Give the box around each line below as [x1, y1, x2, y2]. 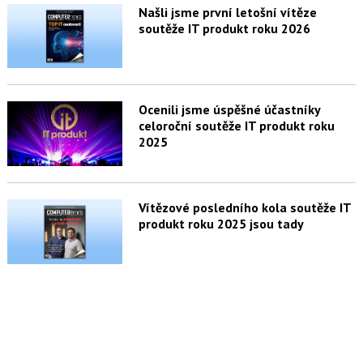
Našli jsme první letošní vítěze [138, 3, 317, 20]
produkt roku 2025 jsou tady [138, 216, 304, 233]
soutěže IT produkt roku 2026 [138, 19, 310, 36]
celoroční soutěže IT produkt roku [138, 117, 335, 135]
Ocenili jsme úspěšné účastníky [138, 101, 320, 118]
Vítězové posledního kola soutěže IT [138, 199, 351, 216]
